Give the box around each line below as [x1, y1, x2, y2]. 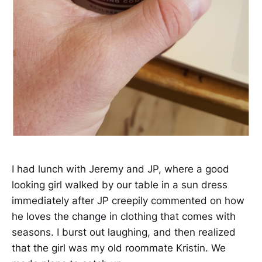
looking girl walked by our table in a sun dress [12, 179, 227, 191]
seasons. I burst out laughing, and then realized [12, 226, 236, 239]
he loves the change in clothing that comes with [12, 211, 236, 223]
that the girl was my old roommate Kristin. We [12, 242, 226, 254]
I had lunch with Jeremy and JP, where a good [12, 163, 229, 175]
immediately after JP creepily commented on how [12, 195, 244, 207]
